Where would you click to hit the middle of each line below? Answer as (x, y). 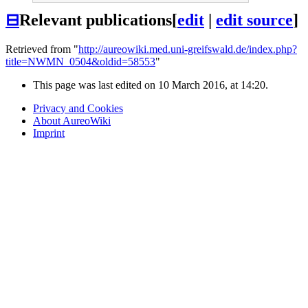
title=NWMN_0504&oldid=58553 (80, 62)
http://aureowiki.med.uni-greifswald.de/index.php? (188, 49)
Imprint (49, 133)
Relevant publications (96, 20)
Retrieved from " (42, 49)
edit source (254, 20)
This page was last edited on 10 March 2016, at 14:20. (151, 85)
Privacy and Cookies (78, 109)
